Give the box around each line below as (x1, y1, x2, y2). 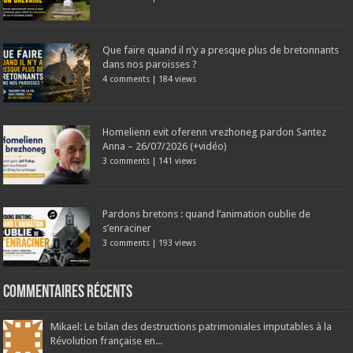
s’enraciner (102, 221, 152, 234)
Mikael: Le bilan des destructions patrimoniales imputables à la (50, 320, 333, 333)
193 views (158, 237, 197, 247)
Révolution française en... (50, 334, 163, 347)
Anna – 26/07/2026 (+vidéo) (102, 139, 228, 152)
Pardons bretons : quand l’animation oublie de (102, 207, 311, 220)
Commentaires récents (3, 283, 133, 302)
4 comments (102, 73, 150, 84)
